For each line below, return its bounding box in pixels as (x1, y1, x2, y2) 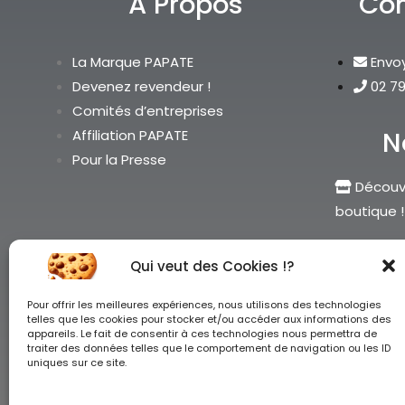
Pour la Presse (72, 150, 166, 170)
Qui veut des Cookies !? (130, 256, 295, 276)
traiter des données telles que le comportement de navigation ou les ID (27, 341, 391, 355)
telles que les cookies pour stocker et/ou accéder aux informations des (27, 312, 391, 326)
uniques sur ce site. (27, 355, 129, 370)
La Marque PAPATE (72, 52, 193, 72)
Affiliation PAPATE (72, 126, 188, 146)
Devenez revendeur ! (72, 77, 211, 97)
